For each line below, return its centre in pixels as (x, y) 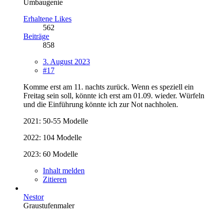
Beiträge (36, 36)
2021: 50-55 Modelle (56, 121)
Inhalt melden (64, 170)
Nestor (34, 197)
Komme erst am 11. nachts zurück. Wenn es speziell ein (109, 87)
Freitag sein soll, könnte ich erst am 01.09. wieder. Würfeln (114, 95)
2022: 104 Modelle (53, 137)
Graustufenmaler (49, 205)
